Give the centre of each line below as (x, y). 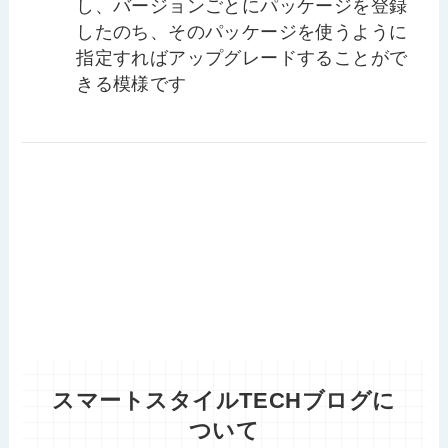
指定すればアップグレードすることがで (242, 58)
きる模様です (131, 84)
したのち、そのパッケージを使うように (242, 32)
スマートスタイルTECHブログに (224, 401)
